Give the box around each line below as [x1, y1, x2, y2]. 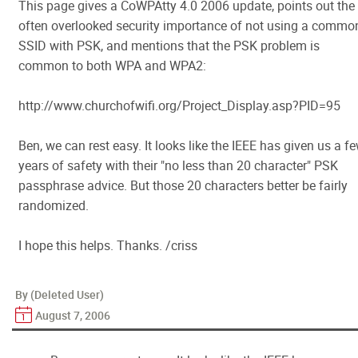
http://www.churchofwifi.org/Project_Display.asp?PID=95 [18, 97, 340, 114]
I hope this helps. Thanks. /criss [18, 237, 197, 254]
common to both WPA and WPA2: [18, 57, 206, 74]
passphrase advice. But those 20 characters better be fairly [18, 177, 348, 194]
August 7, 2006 [35, 308, 110, 323]
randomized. [18, 197, 89, 214]
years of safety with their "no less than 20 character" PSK [18, 157, 338, 174]
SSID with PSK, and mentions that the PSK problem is [18, 37, 320, 54]
